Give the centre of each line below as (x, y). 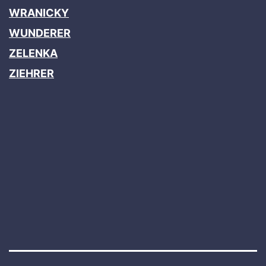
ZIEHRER (31, 73)
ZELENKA (33, 53)
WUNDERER (40, 33)
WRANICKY (39, 12)
